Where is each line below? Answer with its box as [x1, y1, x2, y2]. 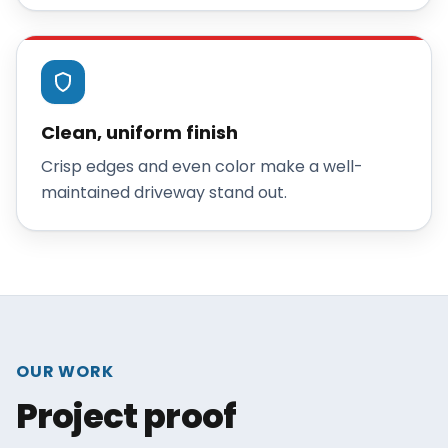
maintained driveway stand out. [41, 181, 287, 204]
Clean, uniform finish [41, 120, 238, 145]
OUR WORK [16, 360, 114, 383]
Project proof [16, 392, 236, 440]
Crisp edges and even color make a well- [41, 155, 363, 178]
